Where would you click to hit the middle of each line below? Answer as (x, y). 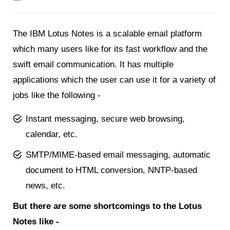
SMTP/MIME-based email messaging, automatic (118, 155)
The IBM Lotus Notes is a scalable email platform (107, 33)
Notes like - (36, 221)
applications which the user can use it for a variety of (114, 80)
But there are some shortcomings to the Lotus (107, 206)
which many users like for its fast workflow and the (110, 49)
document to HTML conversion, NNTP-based (111, 170)
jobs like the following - (57, 95)
